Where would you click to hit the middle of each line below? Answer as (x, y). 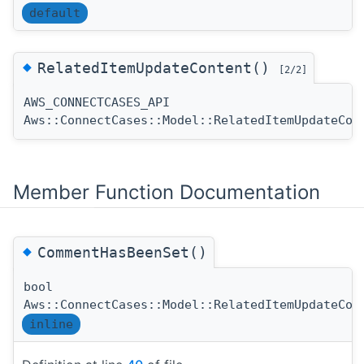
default (55, 13)
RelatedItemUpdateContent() (158, 67)
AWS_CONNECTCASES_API (97, 102)
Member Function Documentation (167, 192)
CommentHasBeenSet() (122, 252)
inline (51, 324)
